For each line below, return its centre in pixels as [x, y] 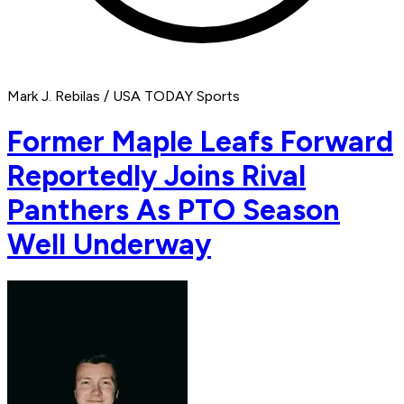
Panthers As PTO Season [174, 210]
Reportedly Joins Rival [156, 175]
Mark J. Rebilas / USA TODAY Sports [124, 96]
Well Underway [109, 244]
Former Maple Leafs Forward [200, 141]
